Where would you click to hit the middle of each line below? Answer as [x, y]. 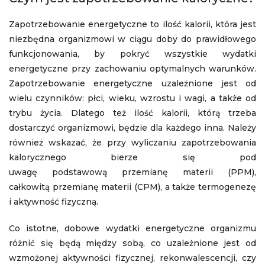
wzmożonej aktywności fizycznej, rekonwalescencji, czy [132, 258]
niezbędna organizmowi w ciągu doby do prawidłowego [132, 39]
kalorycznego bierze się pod [132, 157]
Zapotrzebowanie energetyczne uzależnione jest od [132, 83]
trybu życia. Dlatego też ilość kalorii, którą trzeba [132, 113]
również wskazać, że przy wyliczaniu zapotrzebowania [132, 143]
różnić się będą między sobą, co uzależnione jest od [132, 243]
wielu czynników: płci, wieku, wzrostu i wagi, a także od [132, 98]
